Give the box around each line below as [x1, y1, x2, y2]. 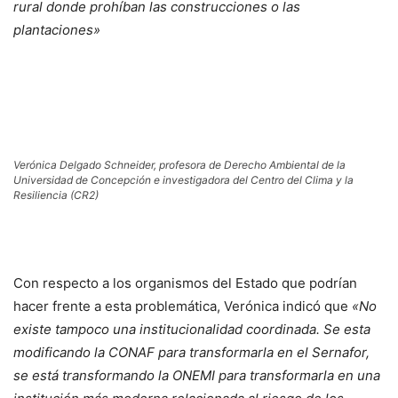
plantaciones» [13, 21, 100, 38]
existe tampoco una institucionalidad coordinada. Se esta [13, 321, 370, 338]
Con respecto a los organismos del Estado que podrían [13, 275, 357, 291]
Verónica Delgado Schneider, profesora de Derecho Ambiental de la [13, 158, 346, 171]
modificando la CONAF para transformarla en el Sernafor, [13, 344, 370, 361]
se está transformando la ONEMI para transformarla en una [13, 367, 380, 384]
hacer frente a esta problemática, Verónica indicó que [13, 298, 348, 314]
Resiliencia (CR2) [13, 188, 99, 202]
